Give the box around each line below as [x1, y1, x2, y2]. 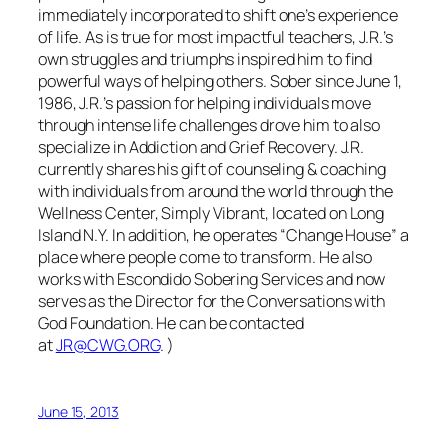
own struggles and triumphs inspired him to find [38, 47, 373, 70]
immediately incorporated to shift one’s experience [38, 3, 398, 26]
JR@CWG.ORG [55, 333, 160, 356]
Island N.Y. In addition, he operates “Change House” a [38, 223, 409, 246]
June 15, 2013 [38, 401, 119, 421]
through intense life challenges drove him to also [38, 113, 381, 136]
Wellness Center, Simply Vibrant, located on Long [38, 201, 385, 224]
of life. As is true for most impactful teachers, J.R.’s [38, 25, 393, 48]
